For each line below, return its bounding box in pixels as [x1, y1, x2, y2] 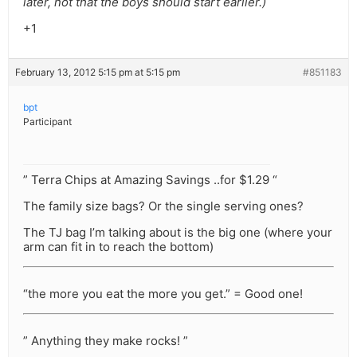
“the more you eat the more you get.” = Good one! [23, 286, 303, 302]
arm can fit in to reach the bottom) [23, 239, 214, 255]
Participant [23, 116, 72, 128]
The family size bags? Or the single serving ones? [23, 198, 304, 214]
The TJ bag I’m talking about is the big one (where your [23, 225, 332, 241]
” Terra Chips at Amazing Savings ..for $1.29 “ [23, 172, 277, 188]
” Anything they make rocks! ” [23, 333, 188, 349]
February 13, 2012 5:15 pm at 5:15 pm [15, 66, 180, 79]
